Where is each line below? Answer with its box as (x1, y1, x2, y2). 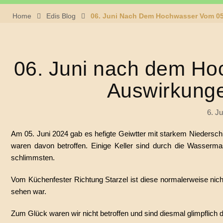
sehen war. (11, 187, 46, 196)
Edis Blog (46, 12, 76, 20)
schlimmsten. (11, 153, 55, 162)
